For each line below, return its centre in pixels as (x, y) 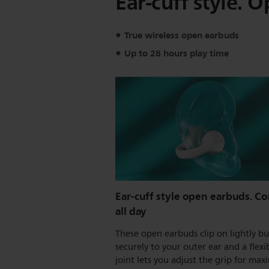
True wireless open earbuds (182, 35)
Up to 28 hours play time (177, 53)
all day (131, 211)
